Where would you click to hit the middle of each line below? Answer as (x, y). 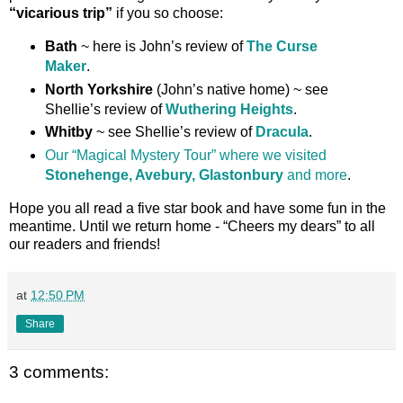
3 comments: (59, 372)
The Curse (282, 46)
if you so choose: (168, 13)
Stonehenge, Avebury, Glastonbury (166, 175)
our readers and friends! (85, 245)
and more (317, 175)
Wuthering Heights (229, 109)
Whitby (68, 132)
